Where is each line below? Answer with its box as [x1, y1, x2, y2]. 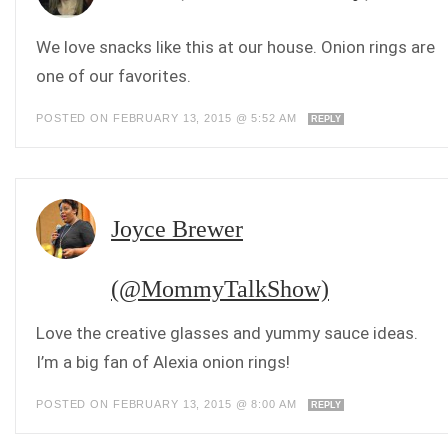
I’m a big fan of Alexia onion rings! [36, 352, 290, 373]
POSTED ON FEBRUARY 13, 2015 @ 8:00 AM [36, 398, 301, 411]
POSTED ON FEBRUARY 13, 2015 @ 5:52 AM [36, 112, 301, 125]
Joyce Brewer [111, 216, 243, 243]
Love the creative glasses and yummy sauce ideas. [36, 323, 418, 344]
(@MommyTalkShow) [111, 276, 329, 303]
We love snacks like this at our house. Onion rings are [36, 37, 435, 58]
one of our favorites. [36, 66, 191, 87]
